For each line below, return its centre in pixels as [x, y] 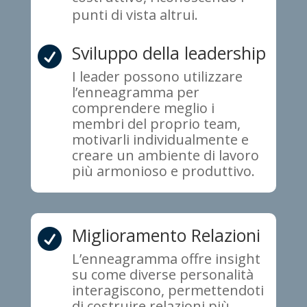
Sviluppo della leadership [169, 53]
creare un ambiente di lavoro [165, 156]
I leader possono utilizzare [157, 77]
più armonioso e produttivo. [163, 171]
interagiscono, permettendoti [168, 291]
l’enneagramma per [135, 93]
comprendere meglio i [143, 108]
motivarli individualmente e [160, 140]
